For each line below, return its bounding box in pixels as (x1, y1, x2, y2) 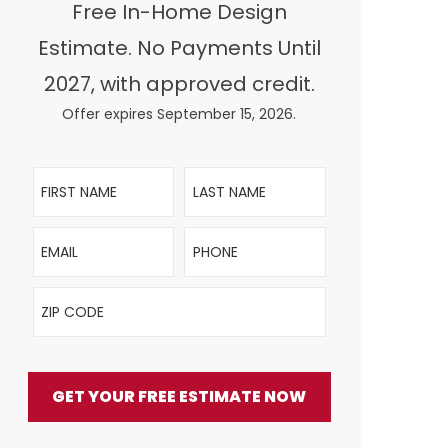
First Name (31, 163, 109, 183)
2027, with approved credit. (43, 70, 315, 98)
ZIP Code (31, 283, 96, 303)
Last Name (183, 163, 261, 183)
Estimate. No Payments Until (37, 34, 321, 62)
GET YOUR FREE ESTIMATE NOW (52, 385, 307, 408)
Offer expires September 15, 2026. (62, 104, 297, 124)
